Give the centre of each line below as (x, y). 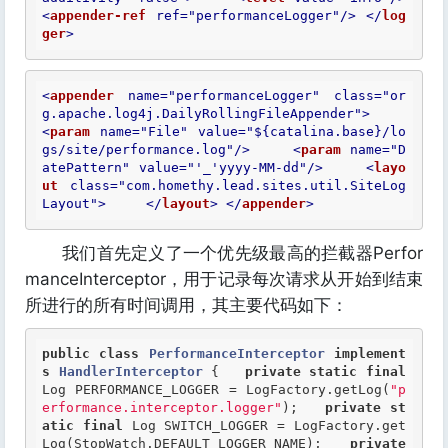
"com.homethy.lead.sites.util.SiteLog (262, 185)
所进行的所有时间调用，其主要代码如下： (186, 305)
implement (370, 353)
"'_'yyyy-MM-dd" (246, 167)
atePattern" (86, 167)
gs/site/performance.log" (138, 149)
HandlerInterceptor (130, 371)
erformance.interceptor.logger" (162, 407)
